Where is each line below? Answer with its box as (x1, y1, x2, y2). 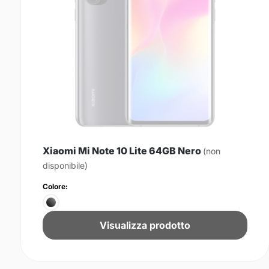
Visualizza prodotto (99, 219, 190, 231)
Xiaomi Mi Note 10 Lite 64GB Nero (43, 144, 203, 157)
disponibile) (43, 160, 88, 171)
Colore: (43, 181, 68, 191)
